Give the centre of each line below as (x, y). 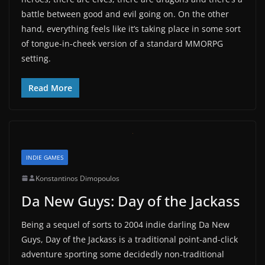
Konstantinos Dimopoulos (77, 178)
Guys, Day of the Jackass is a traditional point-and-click (130, 239)
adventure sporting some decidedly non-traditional (123, 254)
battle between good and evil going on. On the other (125, 14)
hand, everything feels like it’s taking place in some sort (131, 28)
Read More (50, 88)
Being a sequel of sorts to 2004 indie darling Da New (125, 224)
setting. (36, 58)
